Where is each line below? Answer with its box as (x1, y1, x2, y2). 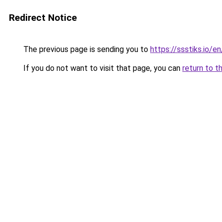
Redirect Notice (9, 12, 77, 23)
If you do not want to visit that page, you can (21, 63, 182, 73)
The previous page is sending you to (21, 45, 150, 54)
